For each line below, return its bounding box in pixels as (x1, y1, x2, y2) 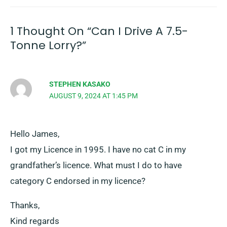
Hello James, (10, 129, 59, 139)
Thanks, (10, 200, 40, 211)
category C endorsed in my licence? (10, 176, 145, 186)
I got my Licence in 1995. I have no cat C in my (10, 144, 186, 155)
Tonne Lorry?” (10, 37, 86, 53)
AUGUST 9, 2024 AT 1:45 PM (49, 91, 138, 100)
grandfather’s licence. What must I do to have (10, 160, 182, 171)
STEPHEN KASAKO (49, 80, 111, 88)
